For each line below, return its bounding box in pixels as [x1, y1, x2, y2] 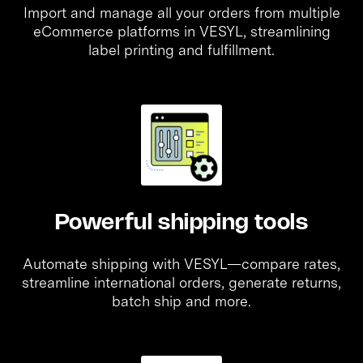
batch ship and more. [112, 292, 251, 310]
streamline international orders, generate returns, [22, 273, 341, 291]
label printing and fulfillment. [88, 41, 275, 58]
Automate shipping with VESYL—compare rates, [23, 254, 340, 272]
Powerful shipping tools [54, 212, 309, 233]
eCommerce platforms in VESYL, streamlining [32, 22, 331, 40]
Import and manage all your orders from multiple [23, 3, 340, 21]
